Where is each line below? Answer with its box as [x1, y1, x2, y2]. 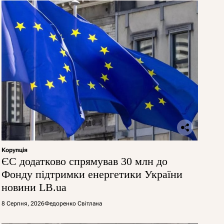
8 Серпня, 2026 [1, 199, 44, 207]
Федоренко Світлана [44, 199, 102, 207]
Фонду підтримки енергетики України [1, 167, 182, 180]
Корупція [1, 146, 27, 153]
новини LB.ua [1, 180, 66, 193]
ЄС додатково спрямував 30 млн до [1, 154, 167, 167]
